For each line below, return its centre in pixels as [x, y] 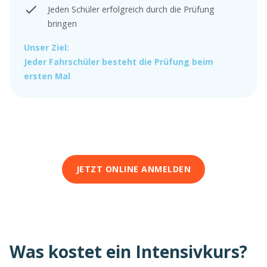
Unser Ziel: [46, 48]
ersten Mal [47, 76]
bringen [62, 24]
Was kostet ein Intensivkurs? [128, 252]
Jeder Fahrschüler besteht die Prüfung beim [119, 62]
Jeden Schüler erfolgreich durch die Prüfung [131, 10]
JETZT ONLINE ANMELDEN [133, 169]
